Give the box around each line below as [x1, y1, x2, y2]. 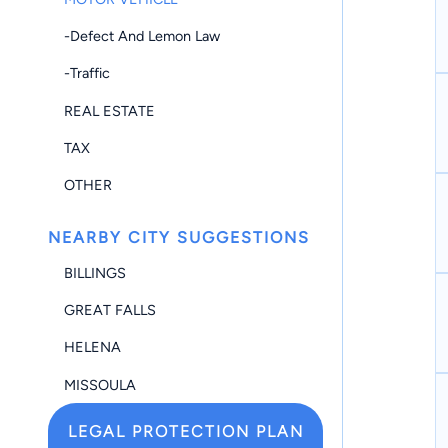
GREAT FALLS [64, 301, 156, 320]
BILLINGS [64, 264, 126, 283]
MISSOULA [64, 375, 136, 394]
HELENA [64, 338, 121, 357]
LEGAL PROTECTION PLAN [67, 422, 304, 442]
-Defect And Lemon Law [64, 27, 220, 46]
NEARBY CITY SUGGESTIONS [48, 227, 310, 247]
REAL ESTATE [64, 101, 155, 120]
